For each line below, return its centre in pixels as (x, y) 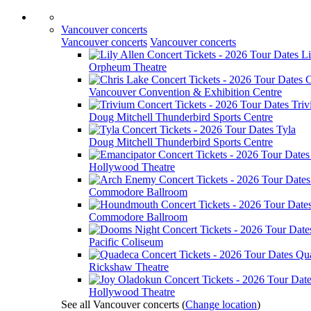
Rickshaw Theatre (129, 267)
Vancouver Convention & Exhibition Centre (185, 92)
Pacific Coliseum (126, 242)
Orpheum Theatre (128, 67)
